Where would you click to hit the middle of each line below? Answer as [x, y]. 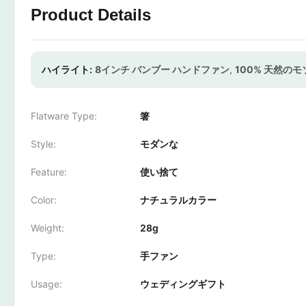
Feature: [49, 172]
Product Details [91, 15]
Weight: [47, 228]
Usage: [46, 284]
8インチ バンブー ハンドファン [162, 69]
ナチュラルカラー [178, 200]
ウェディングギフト [183, 284]
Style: [43, 144]
